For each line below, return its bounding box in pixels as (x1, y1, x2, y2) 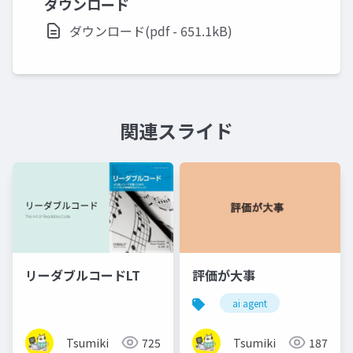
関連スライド (120, 117, 233, 144)
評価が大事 (192, 265, 255, 284)
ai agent (232, 295, 267, 310)
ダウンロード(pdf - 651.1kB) (69, 21, 232, 40)
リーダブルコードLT (25, 265, 140, 284)
